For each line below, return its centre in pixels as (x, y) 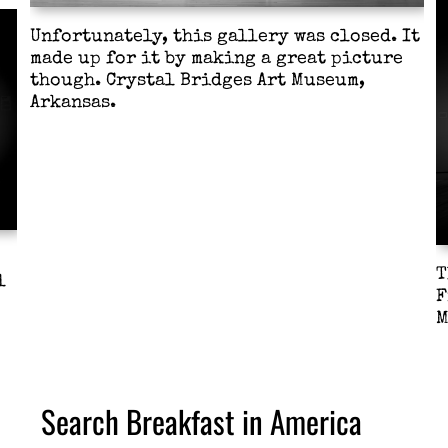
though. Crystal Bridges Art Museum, (197, 82)
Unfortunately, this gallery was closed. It (225, 38)
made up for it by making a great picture (216, 60)
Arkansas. (73, 104)
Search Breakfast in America (201, 421)
